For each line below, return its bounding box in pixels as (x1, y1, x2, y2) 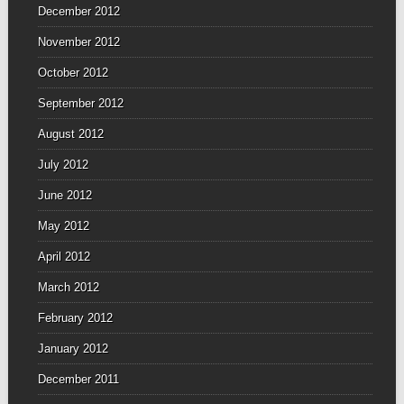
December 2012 (37, 4, 120, 18)
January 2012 (37, 341, 108, 355)
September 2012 (37, 96, 124, 110)
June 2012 (37, 188, 92, 202)
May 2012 (37, 218, 89, 233)
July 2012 (37, 157, 88, 171)
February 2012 (37, 310, 113, 325)
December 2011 (37, 372, 119, 386)
